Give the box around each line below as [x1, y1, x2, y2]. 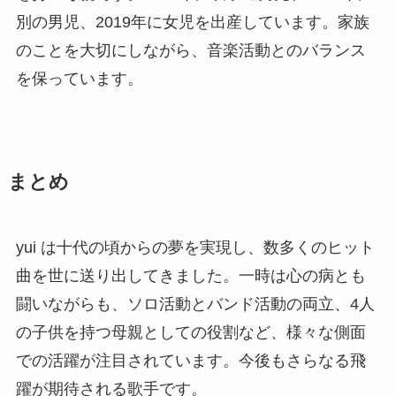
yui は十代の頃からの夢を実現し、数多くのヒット [15, 238, 375, 256]
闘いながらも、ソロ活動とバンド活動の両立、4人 [15, 294, 375, 313]
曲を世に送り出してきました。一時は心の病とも [15, 266, 366, 285]
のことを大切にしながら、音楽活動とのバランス [15, 41, 366, 59]
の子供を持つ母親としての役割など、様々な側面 [15, 323, 366, 341]
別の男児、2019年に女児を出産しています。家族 [15, 12, 369, 31]
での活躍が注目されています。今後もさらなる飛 [15, 351, 366, 369]
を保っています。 [15, 69, 143, 88]
